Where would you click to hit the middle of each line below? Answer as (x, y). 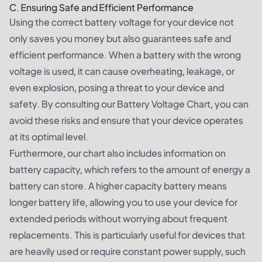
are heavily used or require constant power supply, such (127, 251)
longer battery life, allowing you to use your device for (123, 202)
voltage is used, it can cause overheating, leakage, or (122, 71)
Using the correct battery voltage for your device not (122, 22)
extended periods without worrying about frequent (118, 219)
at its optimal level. (49, 137)
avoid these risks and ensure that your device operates (126, 120)
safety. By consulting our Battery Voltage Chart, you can (129, 104)
